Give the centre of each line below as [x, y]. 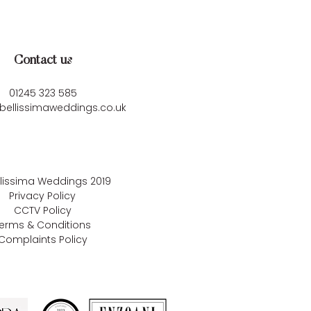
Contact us [43, 61]
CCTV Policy [42, 211]
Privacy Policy [42, 196]
